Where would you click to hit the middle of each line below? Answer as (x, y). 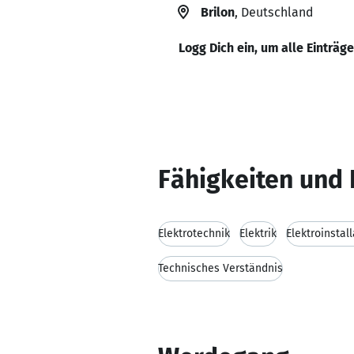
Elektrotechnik (194, 233)
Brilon (218, 12)
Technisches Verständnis (220, 268)
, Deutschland (274, 12)
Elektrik (258, 233)
